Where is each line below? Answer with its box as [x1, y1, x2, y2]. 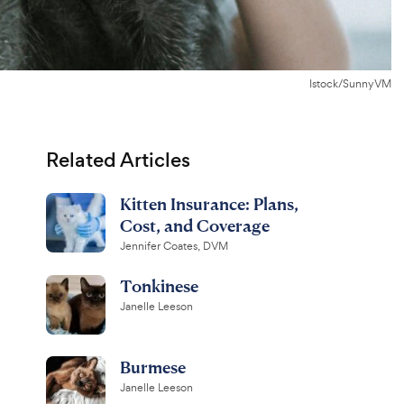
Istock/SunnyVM [309, 77, 391, 91]
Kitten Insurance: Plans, [119, 193, 298, 214]
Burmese [119, 356, 186, 377]
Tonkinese [119, 275, 198, 296]
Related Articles [45, 146, 190, 174]
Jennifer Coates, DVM [119, 239, 228, 253]
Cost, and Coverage [119, 215, 270, 235]
